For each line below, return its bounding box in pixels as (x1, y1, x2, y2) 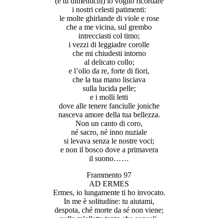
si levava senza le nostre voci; (64, 136, 154, 145)
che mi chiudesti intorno (72, 49, 146, 57)
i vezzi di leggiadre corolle (69, 40, 149, 49)
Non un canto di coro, (75, 119, 143, 127)
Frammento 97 (87, 170, 131, 179)
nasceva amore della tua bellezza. (58, 110, 160, 119)
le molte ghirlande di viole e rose (59, 14, 159, 22)
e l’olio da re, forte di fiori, (69, 66, 149, 75)
